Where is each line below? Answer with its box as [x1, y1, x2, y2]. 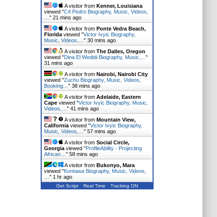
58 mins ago [69, 151, 98, 157]
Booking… [44, 83, 68, 89]
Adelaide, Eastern [96, 94, 141, 100]
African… [44, 151, 66, 157]
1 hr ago [52, 174, 72, 180]
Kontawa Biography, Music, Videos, [63, 168, 146, 174]
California [44, 123, 69, 128]
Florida [44, 31, 62, 37]
